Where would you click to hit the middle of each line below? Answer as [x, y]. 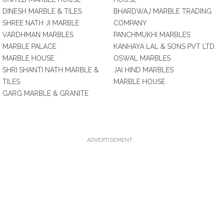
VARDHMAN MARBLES [38, 35]
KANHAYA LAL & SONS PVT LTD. [165, 46]
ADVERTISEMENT [109, 140]
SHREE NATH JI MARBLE [41, 23]
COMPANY [130, 23]
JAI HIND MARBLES [143, 70]
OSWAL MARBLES [142, 58]
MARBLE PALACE [29, 46]
